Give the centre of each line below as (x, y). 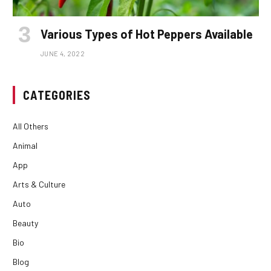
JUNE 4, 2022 (63, 54)
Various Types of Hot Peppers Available (147, 34)
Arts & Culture (39, 184)
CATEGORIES (57, 95)
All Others (31, 126)
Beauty (25, 223)
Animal (25, 146)
